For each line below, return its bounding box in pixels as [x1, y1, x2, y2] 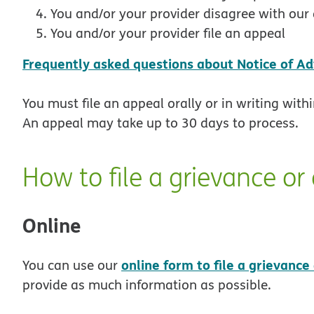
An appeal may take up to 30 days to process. [22, 114, 299, 132]
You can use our [22, 256, 121, 275]
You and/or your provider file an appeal [50, 23, 285, 42]
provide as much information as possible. [22, 275, 271, 294]
